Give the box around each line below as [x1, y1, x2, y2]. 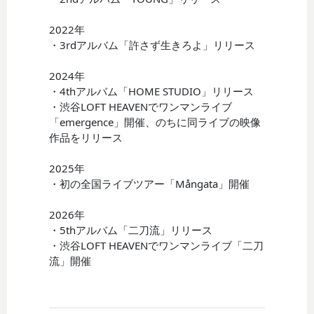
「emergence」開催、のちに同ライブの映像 [49, 114, 261, 129]
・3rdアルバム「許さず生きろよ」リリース [49, 37, 256, 52]
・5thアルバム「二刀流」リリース [49, 222, 213, 237]
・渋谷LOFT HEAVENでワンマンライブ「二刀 [49, 238, 264, 252]
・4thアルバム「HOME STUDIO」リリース [49, 83, 254, 98]
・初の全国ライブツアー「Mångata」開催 [49, 176, 250, 191]
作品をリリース [49, 130, 123, 144]
